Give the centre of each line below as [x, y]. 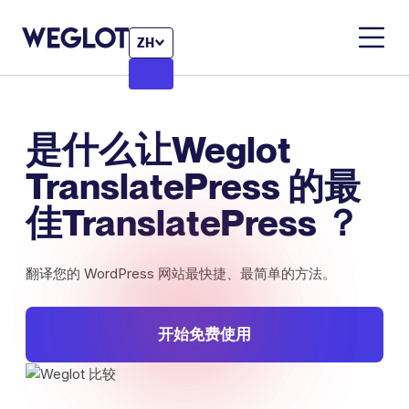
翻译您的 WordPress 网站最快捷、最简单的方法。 [181, 273]
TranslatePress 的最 [193, 186]
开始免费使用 [204, 334]
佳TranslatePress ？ [193, 223]
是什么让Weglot [158, 150]
